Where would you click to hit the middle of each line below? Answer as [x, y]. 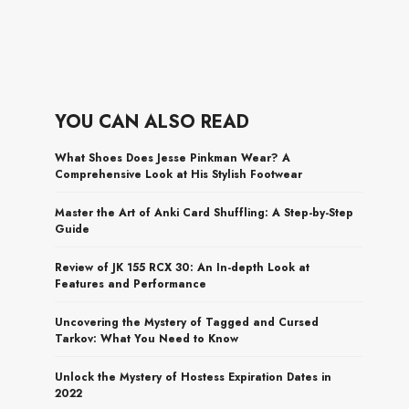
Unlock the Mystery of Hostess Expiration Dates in [194, 377]
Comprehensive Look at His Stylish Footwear [179, 174]
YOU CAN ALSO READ [152, 121]
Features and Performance [131, 283]
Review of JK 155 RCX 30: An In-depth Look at [183, 267]
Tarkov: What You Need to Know [147, 338]
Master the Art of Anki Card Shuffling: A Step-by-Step [204, 212]
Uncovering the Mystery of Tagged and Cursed [187, 322]
